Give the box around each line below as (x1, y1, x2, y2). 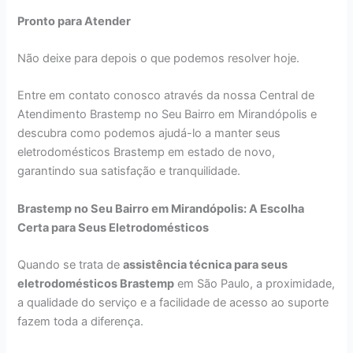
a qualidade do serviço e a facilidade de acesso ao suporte (17, 295, 329, 310)
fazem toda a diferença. (17, 314, 144, 329)
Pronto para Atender (17, 13, 132, 28)
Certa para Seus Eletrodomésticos (17, 220, 210, 235)
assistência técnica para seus (123, 257, 288, 272)
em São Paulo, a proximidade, (174, 276, 336, 291)
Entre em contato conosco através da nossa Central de (17, 88, 315, 103)
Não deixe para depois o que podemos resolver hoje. (17, 50, 300, 65)
